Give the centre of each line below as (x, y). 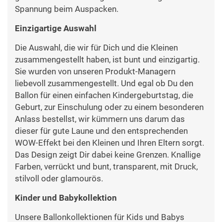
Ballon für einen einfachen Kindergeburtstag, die (104, 95)
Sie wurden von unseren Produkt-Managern (95, 72)
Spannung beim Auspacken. (67, 9)
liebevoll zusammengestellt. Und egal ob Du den (104, 83)
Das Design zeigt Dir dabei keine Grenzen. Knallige (108, 155)
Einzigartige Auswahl (56, 28)
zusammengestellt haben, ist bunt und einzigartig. (107, 60)
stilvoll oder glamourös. (59, 179)
